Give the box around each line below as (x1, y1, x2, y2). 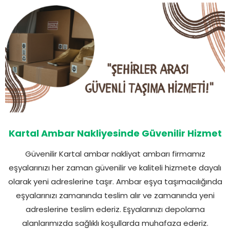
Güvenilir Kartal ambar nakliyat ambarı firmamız (25, 148, 205, 159)
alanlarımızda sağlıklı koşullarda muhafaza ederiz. (22, 217, 208, 228)
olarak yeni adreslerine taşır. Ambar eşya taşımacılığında (8, 176, 222, 187)
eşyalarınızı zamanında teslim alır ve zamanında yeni (15, 189, 215, 201)
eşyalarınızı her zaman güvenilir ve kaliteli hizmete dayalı (9, 162, 221, 173)
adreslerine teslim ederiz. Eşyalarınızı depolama (25, 203, 205, 215)
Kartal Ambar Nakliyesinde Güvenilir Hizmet (8, 126, 222, 140)
